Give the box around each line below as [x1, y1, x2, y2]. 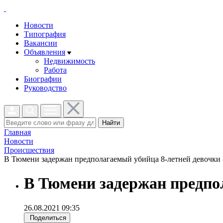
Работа [44, 66, 67, 74]
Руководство [24, 84, 67, 92]
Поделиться [30, 214, 66, 222]
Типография [24, 30, 66, 38]
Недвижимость [44, 57, 95, 65]
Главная [4, 128, 31, 136]
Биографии [24, 75, 62, 83]
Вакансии [24, 39, 57, 47]
